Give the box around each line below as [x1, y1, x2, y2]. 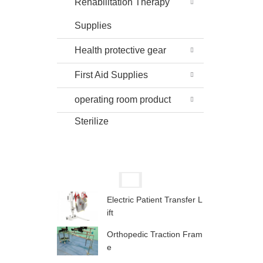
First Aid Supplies [75, 70, 148, 80]
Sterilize [75, 116, 109, 126]
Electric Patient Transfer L [107, 194, 203, 204]
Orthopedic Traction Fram [107, 230, 203, 240]
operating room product [75, 95, 171, 104]
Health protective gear [75, 45, 166, 55]
